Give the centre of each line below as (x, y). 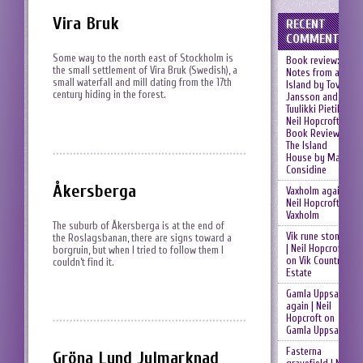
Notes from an (315, 73)
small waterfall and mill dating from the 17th (142, 83)
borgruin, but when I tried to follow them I (138, 250)
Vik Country (322, 261)
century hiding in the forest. (109, 95)
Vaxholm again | (317, 191)
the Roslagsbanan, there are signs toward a (142, 237)
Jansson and (312, 97)
